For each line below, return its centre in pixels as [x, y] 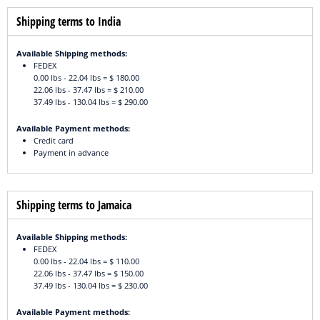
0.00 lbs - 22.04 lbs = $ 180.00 [86, 78]
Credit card [54, 141]
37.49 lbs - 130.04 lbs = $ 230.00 [91, 286]
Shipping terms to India [69, 22]
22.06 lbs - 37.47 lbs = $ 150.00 [89, 274]
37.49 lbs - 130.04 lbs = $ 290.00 [91, 102]
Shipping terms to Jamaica [74, 205]
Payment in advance [71, 153]
